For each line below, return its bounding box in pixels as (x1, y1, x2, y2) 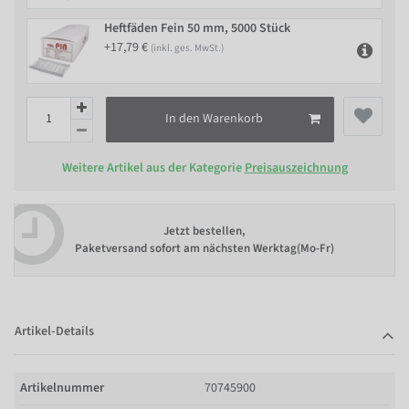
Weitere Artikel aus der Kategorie (61, 158, 245, 177)
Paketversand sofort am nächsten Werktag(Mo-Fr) (75, 240, 334, 257)
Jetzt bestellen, (163, 223, 246, 239)
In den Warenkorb (165, 110, 263, 128)
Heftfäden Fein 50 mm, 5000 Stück (104, 18, 290, 37)
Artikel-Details (15, 321, 94, 341)
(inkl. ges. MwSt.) (151, 40, 224, 55)
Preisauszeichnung (244, 158, 348, 177)
